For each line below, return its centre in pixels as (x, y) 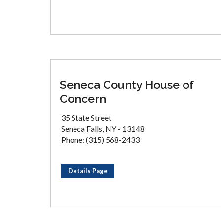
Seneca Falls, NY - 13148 (103, 129)
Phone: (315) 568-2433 (100, 139)
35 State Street (86, 118)
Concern (83, 98)
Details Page (88, 171)
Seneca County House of (127, 85)
